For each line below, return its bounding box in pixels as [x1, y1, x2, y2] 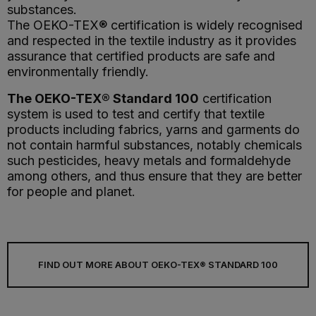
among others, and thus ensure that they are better [7, 169, 302, 183]
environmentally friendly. [7, 64, 149, 79]
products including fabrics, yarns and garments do [7, 122, 300, 137]
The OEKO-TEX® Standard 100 [7, 91, 199, 106]
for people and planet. [7, 184, 135, 199]
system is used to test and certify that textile [7, 107, 265, 121]
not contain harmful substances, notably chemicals [7, 138, 302, 152]
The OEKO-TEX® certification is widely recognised [7, 18, 303, 32]
